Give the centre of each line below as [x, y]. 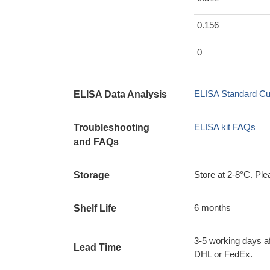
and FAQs [96, 142]
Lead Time [97, 247]
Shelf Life [95, 208]
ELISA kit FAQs [225, 127]
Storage [92, 175]
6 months [212, 208]
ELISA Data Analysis [120, 94]
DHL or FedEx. [223, 254]
